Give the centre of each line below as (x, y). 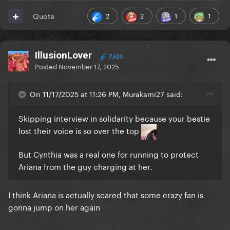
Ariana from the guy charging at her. (86, 166)
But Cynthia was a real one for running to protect (109, 154)
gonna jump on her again (55, 207)
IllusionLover (63, 55)
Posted (47, 66)
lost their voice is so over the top (80, 130)
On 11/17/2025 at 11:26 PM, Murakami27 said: (106, 94)
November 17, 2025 (89, 66)
